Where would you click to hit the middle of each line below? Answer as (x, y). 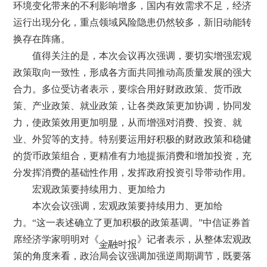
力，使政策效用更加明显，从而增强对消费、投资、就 (128, 122)
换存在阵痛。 (42, 39)
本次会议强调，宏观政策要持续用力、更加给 (118, 206)
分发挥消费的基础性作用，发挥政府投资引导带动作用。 (133, 172)
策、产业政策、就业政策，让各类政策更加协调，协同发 (133, 105)
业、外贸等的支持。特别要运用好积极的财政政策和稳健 (133, 139)
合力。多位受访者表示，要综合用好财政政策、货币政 (128, 89)
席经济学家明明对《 (56, 239)
